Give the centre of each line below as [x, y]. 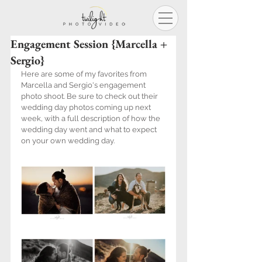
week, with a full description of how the [92, 118]
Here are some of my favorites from [85, 74]
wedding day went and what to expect [90, 130]
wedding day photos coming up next [87, 107]
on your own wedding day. [68, 141]
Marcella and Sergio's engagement [84, 85]
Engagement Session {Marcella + [89, 44]
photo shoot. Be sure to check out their [90, 96]
